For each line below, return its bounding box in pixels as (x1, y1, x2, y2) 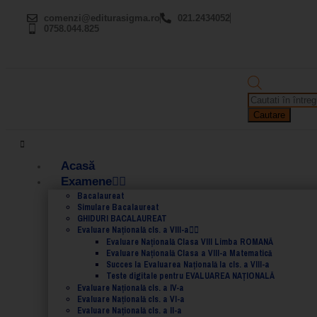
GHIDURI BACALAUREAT (77, 212, 167, 224)
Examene (61, 174, 112, 188)
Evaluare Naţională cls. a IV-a (77, 282, 184, 294)
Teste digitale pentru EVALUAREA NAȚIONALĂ (106, 270, 275, 282)
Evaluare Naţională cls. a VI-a (77, 293, 185, 305)
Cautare (253, 109, 285, 120)
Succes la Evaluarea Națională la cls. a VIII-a (106, 258, 270, 270)
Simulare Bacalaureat (77, 201, 158, 213)
